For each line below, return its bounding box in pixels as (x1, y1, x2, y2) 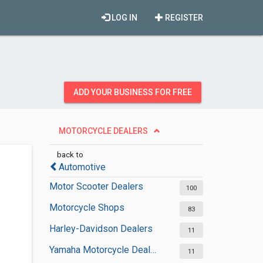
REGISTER (163, 13, 203, 22)
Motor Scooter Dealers (49, 181, 143, 192)
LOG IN (110, 13, 137, 22)
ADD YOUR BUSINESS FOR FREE (73, 87, 192, 97)
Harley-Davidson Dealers (49, 223, 153, 234)
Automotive (58, 161, 106, 173)
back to (56, 150, 83, 159)
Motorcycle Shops (49, 202, 124, 213)
